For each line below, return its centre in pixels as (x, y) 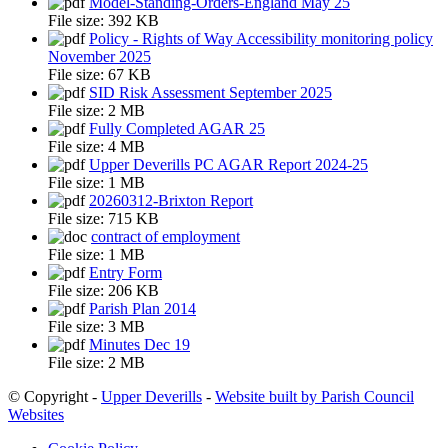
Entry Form (125, 272)
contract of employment (165, 236)
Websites (36, 414)
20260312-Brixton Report (171, 200)
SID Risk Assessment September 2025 (210, 92)
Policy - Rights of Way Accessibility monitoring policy (261, 38)
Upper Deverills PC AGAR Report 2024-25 (228, 164)
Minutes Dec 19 (139, 344)
